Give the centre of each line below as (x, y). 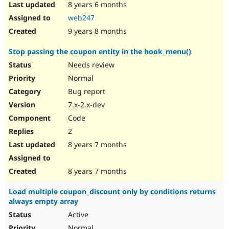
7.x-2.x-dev (85, 105)
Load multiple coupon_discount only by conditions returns (112, 192)
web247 (81, 18)
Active (77, 215)
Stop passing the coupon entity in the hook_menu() (100, 52)
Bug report (86, 91)
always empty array (43, 201)
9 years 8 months (96, 31)
